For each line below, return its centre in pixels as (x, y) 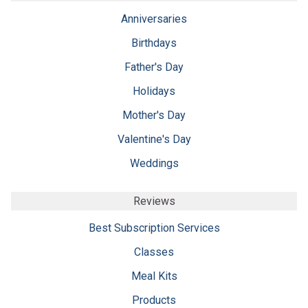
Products (154, 300)
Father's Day (154, 67)
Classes (154, 252)
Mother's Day (154, 115)
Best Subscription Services (154, 228)
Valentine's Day (154, 139)
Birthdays (154, 43)
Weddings (154, 163)
